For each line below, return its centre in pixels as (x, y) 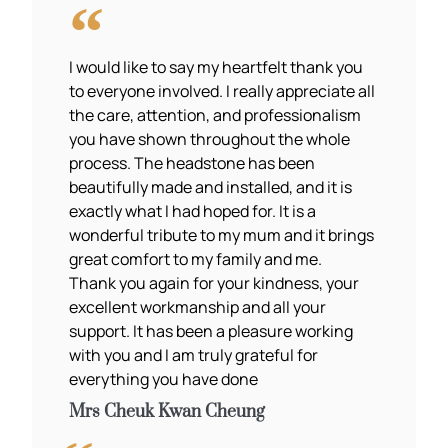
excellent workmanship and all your (198, 306)
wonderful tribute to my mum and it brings (222, 234)
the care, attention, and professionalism (215, 114)
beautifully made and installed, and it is (211, 186)
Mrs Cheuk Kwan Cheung (167, 411)
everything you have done (164, 378)
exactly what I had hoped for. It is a (193, 210)
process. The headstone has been (192, 162)
